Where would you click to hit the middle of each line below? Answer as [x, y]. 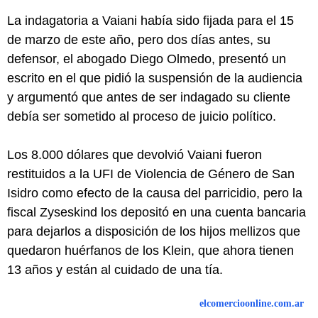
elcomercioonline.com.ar [252, 304]
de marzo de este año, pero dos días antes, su [139, 40]
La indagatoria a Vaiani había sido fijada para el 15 [150, 21]
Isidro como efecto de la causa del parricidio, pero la [155, 193]
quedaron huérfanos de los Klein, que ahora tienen [150, 251]
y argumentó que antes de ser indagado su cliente [149, 98]
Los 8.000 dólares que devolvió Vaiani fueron [135, 155]
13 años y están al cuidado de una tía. [115, 270]
